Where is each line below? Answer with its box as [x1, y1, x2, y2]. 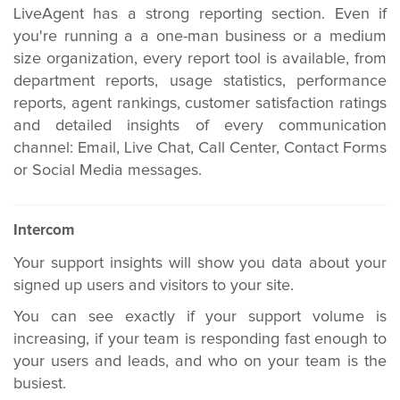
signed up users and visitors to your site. [13, 278, 294, 294]
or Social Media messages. [13, 162, 202, 179]
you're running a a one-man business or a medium [13, 29, 387, 45]
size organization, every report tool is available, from [13, 51, 387, 67]
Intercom [13, 223, 75, 238]
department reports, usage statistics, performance [13, 73, 387, 89]
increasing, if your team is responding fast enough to [13, 331, 387, 347]
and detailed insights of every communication [13, 118, 387, 134]
